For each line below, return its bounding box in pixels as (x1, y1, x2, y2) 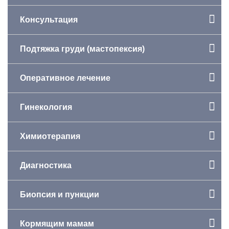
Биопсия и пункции (20, 190, 99, 199)
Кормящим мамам (20, 219, 94, 228)
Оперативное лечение (20, 73, 110, 82)
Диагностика (20, 161, 72, 170)
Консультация (20, 15, 78, 24)
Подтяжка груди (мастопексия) (20, 44, 145, 53)
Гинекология (20, 102, 72, 111)
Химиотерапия (20, 131, 80, 141)
